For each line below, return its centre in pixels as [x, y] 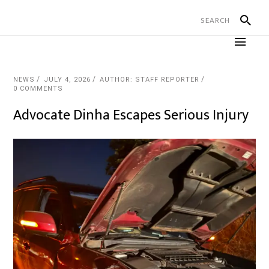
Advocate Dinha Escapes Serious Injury [131, 115]
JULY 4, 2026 [68, 80]
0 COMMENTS [38, 89]
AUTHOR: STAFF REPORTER [150, 80]
